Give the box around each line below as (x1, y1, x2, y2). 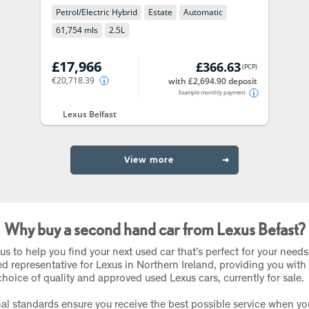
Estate (148, 6, 173, 19)
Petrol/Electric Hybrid (56, 6, 138, 19)
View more (123, 155, 174, 166)
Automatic (183, 6, 223, 19)
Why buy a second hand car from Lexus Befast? (3, 219, 306, 240)
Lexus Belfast (63, 108, 117, 120)
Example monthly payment (178, 88, 246, 97)
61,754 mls (56, 24, 99, 37)
